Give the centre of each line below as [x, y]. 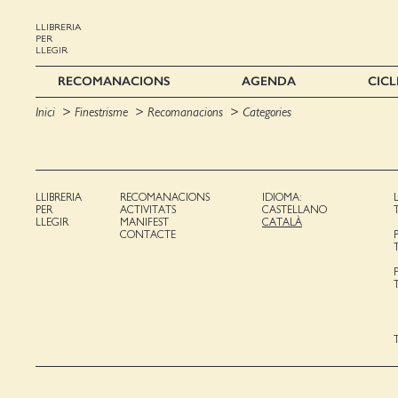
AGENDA [268, 81]
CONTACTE [148, 234]
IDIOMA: [282, 197]
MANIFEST [144, 222]
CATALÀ [282, 222]
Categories [267, 112]
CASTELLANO [295, 209]
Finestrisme [101, 112]
